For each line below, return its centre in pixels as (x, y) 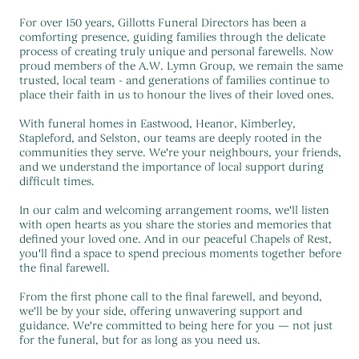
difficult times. (57, 181)
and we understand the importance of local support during (171, 167)
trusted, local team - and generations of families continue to (174, 80)
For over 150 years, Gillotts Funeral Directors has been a (163, 22)
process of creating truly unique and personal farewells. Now (176, 51)
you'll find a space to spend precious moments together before (180, 253)
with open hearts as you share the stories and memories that (175, 224)
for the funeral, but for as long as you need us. (140, 340)
